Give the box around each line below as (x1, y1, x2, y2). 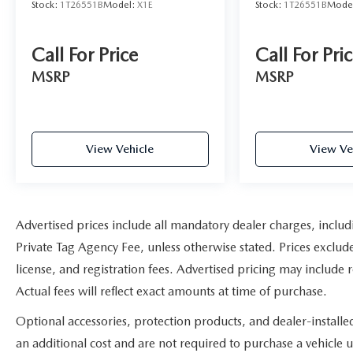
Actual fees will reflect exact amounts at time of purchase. (16, 283, 327, 299)
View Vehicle (86, 141, 154, 156)
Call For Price (32, 43, 138, 66)
